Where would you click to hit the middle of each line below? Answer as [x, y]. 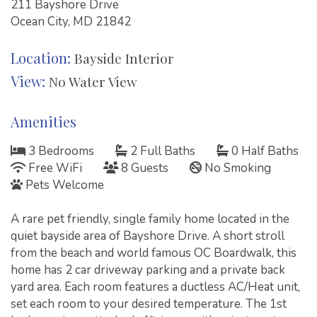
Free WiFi [54, 168]
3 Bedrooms [60, 151]
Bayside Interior [124, 58]
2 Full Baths [161, 151]
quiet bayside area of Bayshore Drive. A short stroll [148, 236]
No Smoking [236, 168]
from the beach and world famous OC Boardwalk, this [154, 253]
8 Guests [143, 168]
